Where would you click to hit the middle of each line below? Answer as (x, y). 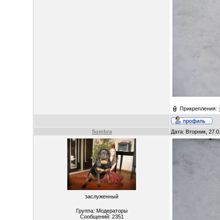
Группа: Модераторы (102, 211)
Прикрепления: (199, 109)
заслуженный (102, 196)
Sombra (102, 132)
